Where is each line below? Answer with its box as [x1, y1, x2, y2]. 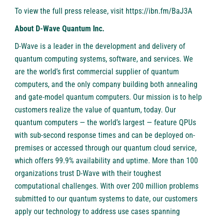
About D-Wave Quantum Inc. [15, 24, 105, 34]
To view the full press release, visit [15, 6, 126, 16]
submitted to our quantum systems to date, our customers [15, 194, 197, 204]
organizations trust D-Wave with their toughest [15, 169, 161, 178]
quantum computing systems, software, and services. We [15, 54, 193, 64]
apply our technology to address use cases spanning [15, 207, 180, 217]
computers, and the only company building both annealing [15, 80, 197, 89]
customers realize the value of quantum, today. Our [15, 105, 176, 115]
